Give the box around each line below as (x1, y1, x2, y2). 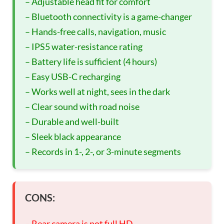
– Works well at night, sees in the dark (25, 85, 170, 97)
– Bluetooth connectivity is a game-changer (25, 10, 192, 22)
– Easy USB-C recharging (25, 70, 120, 82)
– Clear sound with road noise (25, 100, 139, 112)
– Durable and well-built (25, 115, 119, 127)
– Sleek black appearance (25, 130, 121, 142)
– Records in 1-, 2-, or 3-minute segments (25, 145, 181, 157)
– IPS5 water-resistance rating (25, 40, 142, 52)
